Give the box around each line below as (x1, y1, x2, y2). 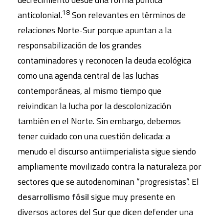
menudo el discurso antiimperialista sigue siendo (18, 145, 196, 158)
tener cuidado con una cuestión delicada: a (18, 130, 170, 143)
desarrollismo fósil (18, 190, 89, 203)
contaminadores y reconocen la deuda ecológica (18, 54, 191, 67)
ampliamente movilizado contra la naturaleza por (18, 160, 201, 173)
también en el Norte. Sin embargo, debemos (18, 114, 181, 128)
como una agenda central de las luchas (18, 69, 159, 82)
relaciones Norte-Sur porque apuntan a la (18, 23, 172, 37)
